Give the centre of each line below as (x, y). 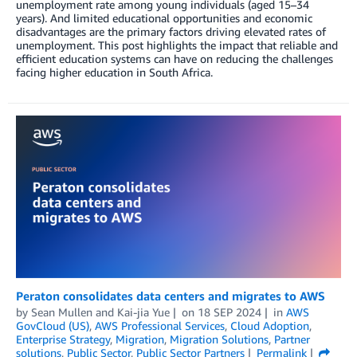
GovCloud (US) (53, 325)
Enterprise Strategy (63, 339)
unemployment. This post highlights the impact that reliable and (177, 45)
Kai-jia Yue (143, 312)
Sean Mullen (62, 312)
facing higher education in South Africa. (114, 73)
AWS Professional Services (160, 325)
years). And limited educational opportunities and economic (164, 18)
